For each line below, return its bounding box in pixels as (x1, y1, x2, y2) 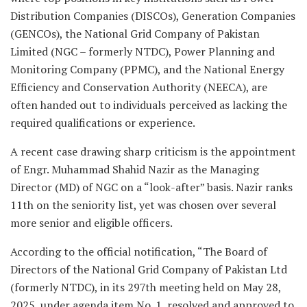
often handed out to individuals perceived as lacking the (10, 97, 287, 112)
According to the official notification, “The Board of (10, 243, 267, 259)
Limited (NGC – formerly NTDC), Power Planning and (10, 43, 275, 59)
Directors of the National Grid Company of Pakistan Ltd (10, 261, 287, 277)
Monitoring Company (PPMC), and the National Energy (10, 61, 284, 77)
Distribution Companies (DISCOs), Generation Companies (10, 8, 295, 23)
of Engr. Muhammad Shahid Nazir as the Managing (10, 161, 259, 177)
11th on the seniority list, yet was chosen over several (10, 197, 276, 212)
